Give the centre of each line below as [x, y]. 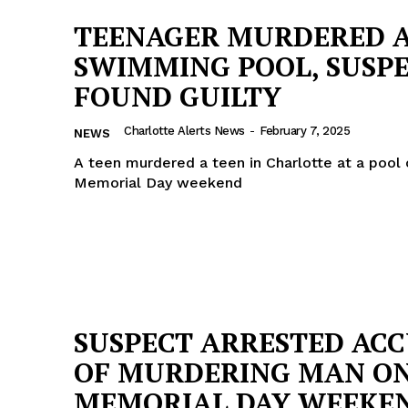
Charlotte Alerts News [184, 130]
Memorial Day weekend [158, 182]
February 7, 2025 [305, 130]
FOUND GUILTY [178, 96]
